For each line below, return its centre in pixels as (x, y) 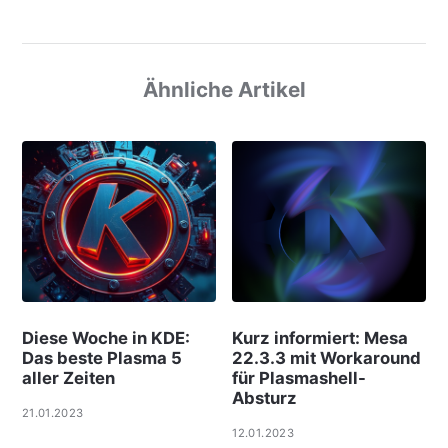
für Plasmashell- (299, 377)
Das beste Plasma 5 (101, 357)
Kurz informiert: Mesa (320, 337)
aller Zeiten (68, 377)
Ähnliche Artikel (224, 90)
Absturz (265, 397)
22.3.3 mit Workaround (327, 357)
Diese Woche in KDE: (105, 337)
